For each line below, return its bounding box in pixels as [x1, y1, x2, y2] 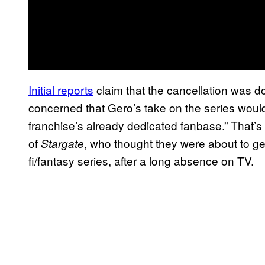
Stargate [41, 135, 84, 151]
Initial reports [28, 81, 93, 98]
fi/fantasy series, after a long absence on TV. [28, 152, 254, 169]
